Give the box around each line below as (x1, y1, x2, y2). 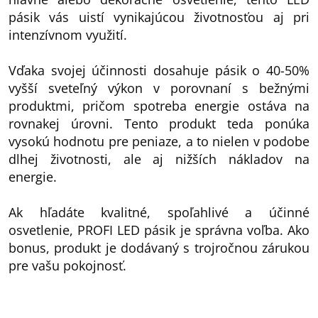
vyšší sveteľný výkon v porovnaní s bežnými (9, 79, 309, 97)
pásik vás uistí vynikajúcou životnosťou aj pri (9, 9, 309, 26)
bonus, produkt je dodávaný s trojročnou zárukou (9, 239, 309, 256)
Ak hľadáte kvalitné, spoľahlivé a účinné (9, 204, 309, 221)
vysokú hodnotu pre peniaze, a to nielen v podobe (9, 133, 309, 150)
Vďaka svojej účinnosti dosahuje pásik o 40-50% (9, 62, 309, 79)
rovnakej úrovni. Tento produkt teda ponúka (9, 115, 309, 132)
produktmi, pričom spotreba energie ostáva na (9, 97, 309, 114)
